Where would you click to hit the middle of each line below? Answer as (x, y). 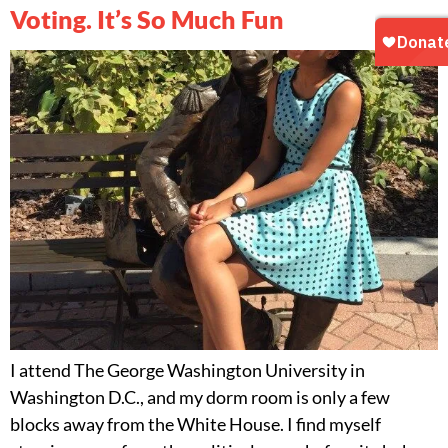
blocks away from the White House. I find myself (195, 423)
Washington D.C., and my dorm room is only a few (200, 396)
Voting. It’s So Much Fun (147, 18)
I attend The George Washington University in (187, 369)
